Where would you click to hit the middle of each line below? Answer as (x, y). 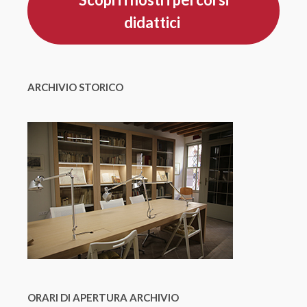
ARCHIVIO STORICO (75, 87)
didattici (153, 22)
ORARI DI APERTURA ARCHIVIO (103, 298)
